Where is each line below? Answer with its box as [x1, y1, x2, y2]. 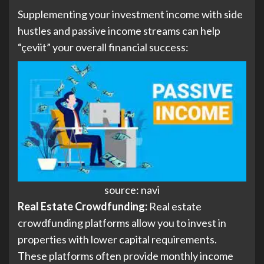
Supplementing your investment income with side [18, 8, 243, 21]
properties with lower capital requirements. [18, 233, 217, 246]
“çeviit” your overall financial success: [18, 41, 189, 54]
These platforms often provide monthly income [18, 249, 233, 263]
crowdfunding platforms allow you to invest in [18, 216, 226, 230]
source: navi [104, 183, 160, 197]
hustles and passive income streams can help [18, 24, 220, 38]
